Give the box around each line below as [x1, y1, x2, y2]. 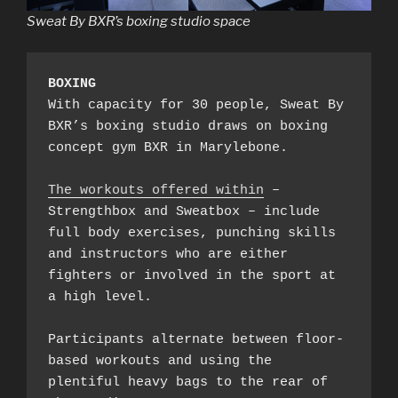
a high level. [48, 289, 152, 305]
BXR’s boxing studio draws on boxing [48, 118, 328, 134]
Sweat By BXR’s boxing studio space [27, 13, 251, 30]
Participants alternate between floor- [48, 331, 344, 347]
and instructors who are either [48, 246, 288, 262]
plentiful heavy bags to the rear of [48, 374, 328, 390]
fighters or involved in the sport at [48, 267, 336, 283]
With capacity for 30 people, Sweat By [48, 97, 344, 113]
